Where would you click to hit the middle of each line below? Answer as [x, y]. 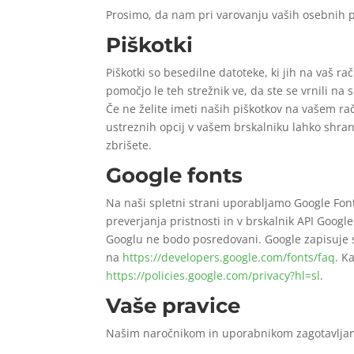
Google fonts [175, 175]
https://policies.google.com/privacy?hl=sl [213, 275]
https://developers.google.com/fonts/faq [229, 257]
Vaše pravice [173, 305]
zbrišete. [129, 145]
